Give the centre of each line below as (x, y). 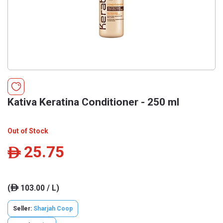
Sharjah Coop (53, 209)
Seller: (23, 209)
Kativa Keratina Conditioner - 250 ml (93, 102)
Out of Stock (28, 131)
